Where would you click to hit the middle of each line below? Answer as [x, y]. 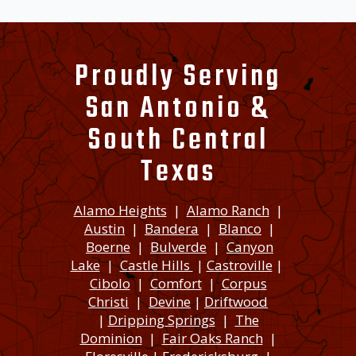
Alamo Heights [120, 210]
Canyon [250, 246]
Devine [170, 301]
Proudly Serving [178, 77]
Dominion [111, 338]
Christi [108, 301]
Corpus [244, 283]
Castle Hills [156, 265]
